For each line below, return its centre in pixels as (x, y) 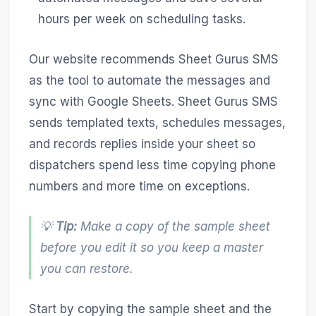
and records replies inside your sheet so (142, 144)
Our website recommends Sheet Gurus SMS (153, 59)
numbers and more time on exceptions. (139, 186)
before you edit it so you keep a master (152, 248)
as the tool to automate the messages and (149, 80)
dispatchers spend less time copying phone (152, 165)
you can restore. (87, 269)
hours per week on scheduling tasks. (142, 19)
